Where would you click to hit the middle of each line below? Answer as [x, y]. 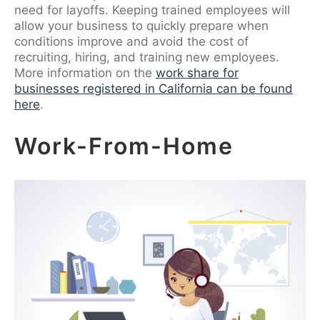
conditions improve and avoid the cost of [131, 41]
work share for [197, 72]
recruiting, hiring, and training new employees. [147, 57]
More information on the [85, 72]
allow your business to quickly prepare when [141, 25]
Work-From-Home [127, 146]
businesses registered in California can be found [154, 88]
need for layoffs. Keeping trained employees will [152, 10]
